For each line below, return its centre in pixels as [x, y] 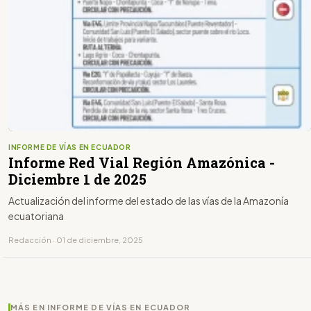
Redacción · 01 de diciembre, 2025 [76, 239]
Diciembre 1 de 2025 [77, 179]
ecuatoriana [36, 216]
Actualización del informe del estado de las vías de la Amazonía [149, 200]
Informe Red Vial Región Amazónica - [142, 162]
